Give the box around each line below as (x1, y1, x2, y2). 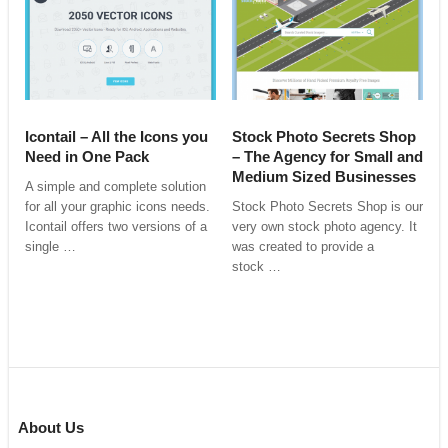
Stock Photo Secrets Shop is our (231, 199, 423, 215)
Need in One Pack (24, 148, 149, 166)
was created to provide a (231, 239, 374, 255)
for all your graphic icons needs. (24, 199, 210, 215)
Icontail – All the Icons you (24, 128, 208, 146)
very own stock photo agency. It (231, 219, 417, 235)
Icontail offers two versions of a (24, 219, 207, 235)
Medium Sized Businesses (231, 168, 416, 186)
